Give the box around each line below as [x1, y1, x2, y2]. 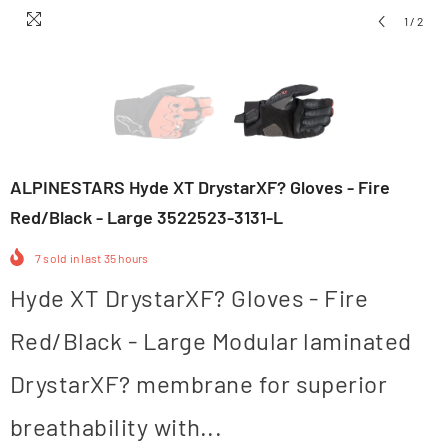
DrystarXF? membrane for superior [10, 369, 388, 399]
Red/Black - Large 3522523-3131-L [10, 206, 283, 228]
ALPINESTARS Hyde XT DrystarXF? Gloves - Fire [10, 176, 390, 198]
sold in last [41, 251, 104, 266]
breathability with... [10, 412, 223, 442]
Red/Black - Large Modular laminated [10, 326, 412, 356]
